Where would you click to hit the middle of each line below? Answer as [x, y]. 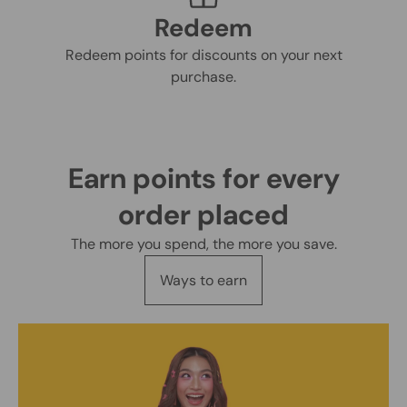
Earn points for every [203, 179]
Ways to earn [203, 281]
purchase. [203, 77]
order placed [203, 215]
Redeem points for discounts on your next [203, 55]
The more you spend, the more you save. [203, 244]
